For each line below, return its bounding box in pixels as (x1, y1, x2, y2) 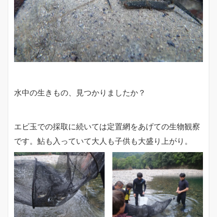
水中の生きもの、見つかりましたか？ (14, 88, 146, 98)
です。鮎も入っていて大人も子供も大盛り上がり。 (14, 136, 192, 146)
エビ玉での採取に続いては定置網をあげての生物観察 (14, 122, 200, 132)
